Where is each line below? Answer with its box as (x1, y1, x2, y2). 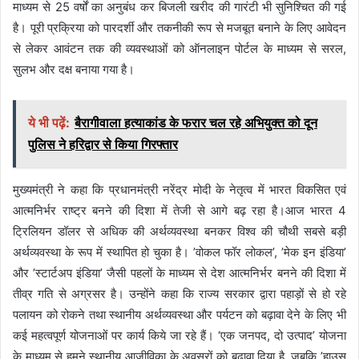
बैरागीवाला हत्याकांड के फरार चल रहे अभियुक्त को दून (75, 114, 317, 131)
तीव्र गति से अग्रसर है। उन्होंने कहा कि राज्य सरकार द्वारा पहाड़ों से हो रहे (13, 285, 346, 301)
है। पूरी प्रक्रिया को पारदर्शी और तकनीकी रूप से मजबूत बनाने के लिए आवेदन (13, 19, 346, 35)
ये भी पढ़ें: (28, 114, 70, 131)
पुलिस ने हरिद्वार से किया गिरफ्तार (28, 135, 178, 152)
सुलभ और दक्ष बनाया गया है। (13, 61, 135, 77)
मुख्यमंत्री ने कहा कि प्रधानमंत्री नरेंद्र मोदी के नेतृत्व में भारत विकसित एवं (13, 181, 346, 197)
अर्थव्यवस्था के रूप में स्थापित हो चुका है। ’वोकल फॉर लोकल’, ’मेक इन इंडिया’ (13, 244, 346, 260)
